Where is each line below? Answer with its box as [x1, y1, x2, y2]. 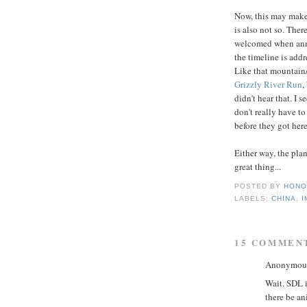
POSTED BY [234, 182, 284, 191]
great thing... [234, 160, 281, 173]
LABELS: [234, 195, 272, 203]
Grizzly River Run [234, 77, 302, 90]
